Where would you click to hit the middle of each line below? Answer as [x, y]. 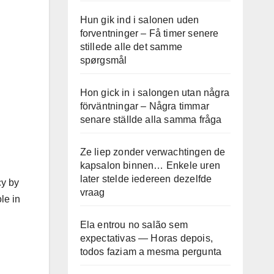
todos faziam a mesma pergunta [151, 252]
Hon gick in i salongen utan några [155, 93]
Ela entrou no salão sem [134, 225]
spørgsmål [103, 60]
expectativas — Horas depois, [146, 238]
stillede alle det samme [131, 47]
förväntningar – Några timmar [145, 106]
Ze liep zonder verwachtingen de [153, 152]
